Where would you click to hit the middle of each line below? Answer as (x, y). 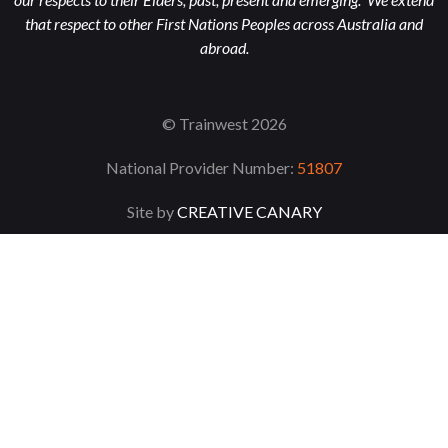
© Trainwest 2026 (224, 124)
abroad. (224, 48)
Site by (151, 212)
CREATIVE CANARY (249, 212)
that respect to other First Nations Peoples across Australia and (224, 24)
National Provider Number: (201, 168)
